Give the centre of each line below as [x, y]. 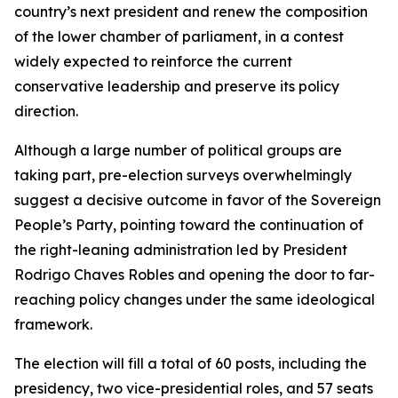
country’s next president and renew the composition [191, 12]
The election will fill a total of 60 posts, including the [191, 363]
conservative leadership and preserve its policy [177, 86]
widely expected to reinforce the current [153, 61]
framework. [53, 324]
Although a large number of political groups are [178, 150]
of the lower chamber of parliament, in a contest [179, 36]
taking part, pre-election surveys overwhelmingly [183, 175]
